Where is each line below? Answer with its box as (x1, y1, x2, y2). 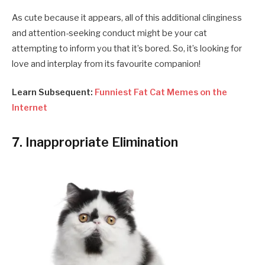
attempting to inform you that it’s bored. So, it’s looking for (12, 43, 242, 54)
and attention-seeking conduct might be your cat (12, 27, 207, 38)
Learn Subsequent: (12, 86, 95, 98)
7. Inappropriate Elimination (12, 134, 178, 150)
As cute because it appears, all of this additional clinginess (12, 12, 242, 23)
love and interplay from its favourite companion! (12, 58, 201, 69)
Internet (12, 102, 47, 113)
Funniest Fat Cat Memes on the (95, 86, 227, 98)
